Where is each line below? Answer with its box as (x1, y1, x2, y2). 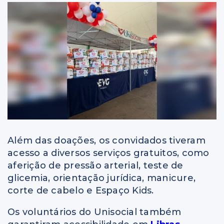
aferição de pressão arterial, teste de (7, 159, 183, 171)
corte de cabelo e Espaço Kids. (7, 184, 154, 196)
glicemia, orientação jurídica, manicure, (7, 172, 195, 183)
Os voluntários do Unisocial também (7, 206, 181, 217)
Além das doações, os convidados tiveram (7, 134, 205, 146)
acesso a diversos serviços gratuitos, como (7, 147, 209, 158)
